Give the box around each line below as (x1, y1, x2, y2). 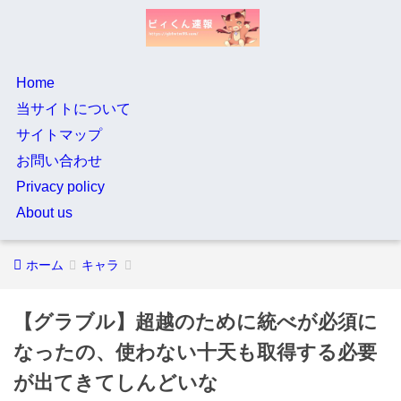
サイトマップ (15, 127, 102, 142)
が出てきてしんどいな (13, 371, 218, 394)
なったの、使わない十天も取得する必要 (13, 341, 377, 363)
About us (15, 205, 73, 220)
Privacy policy (15, 179, 105, 194)
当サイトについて (15, 101, 131, 116)
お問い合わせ (15, 153, 102, 168)
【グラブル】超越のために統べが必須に (13, 311, 378, 333)
